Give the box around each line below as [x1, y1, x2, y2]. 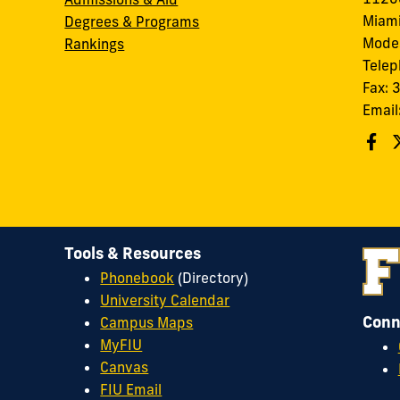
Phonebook [100, 269, 175, 287]
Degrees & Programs [64, 12, 200, 31]
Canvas [100, 358, 149, 377]
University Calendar [100, 291, 230, 310]
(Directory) [174, 269, 249, 287]
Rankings [64, 35, 125, 54]
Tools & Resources [64, 242, 202, 263]
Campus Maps [100, 313, 194, 332]
